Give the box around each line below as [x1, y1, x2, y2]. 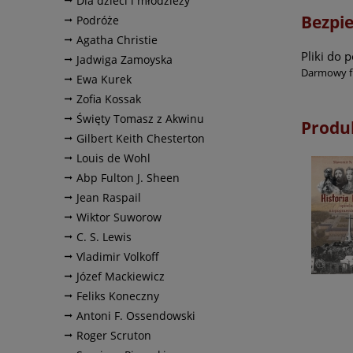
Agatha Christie [76, 32, 158, 47]
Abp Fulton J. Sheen [76, 169, 180, 185]
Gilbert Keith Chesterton [76, 130, 205, 146]
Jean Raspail [76, 189, 141, 205]
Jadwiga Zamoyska [76, 51, 173, 67]
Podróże [76, 12, 119, 28]
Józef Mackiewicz [76, 268, 165, 284]
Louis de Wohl [76, 150, 150, 165]
